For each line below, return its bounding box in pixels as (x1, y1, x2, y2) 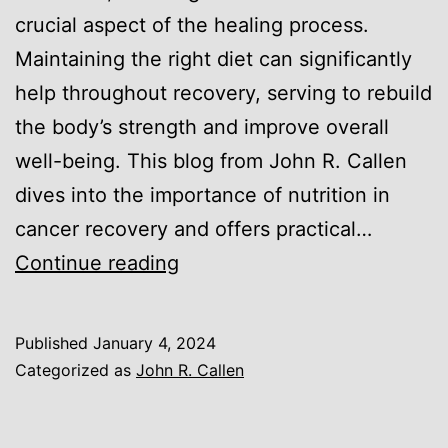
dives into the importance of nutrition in (15, 183, 390, 208)
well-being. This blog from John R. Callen (15, 149, 407, 174)
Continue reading (15, 251, 179, 276)
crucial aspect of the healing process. (15, 13, 369, 38)
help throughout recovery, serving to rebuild (15, 81, 432, 106)
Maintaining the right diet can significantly (15, 47, 412, 72)
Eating (178, 386, 237, 411)
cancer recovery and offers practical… (15, 217, 372, 242)
